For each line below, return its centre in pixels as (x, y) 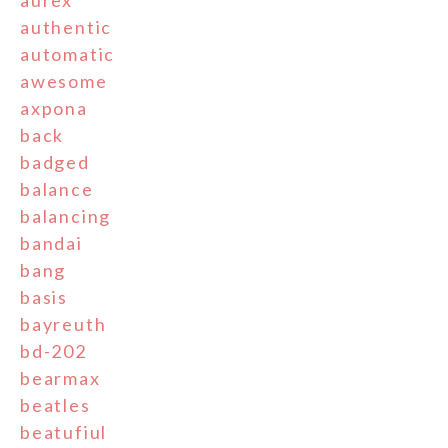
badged (55, 161)
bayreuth (63, 323)
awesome (64, 80)
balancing (66, 215)
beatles (55, 404)
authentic (66, 26)
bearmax (60, 377)
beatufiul (64, 431)
